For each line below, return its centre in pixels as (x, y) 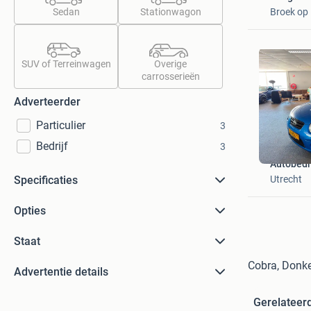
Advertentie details (61, 272)
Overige (171, 64)
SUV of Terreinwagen (66, 64)
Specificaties (46, 180)
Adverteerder (47, 102)
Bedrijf (52, 146)
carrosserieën (170, 76)
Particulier (61, 125)
